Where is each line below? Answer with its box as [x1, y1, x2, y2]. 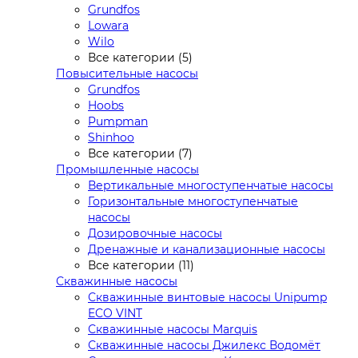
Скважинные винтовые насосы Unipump [88, 289, 327, 304]
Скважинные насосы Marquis [88, 321, 257, 336]
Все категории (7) [88, 145, 193, 161]
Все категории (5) [88, 50, 193, 65]
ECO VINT [88, 305, 142, 320]
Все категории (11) [88, 257, 194, 272]
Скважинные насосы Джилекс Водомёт [88, 337, 320, 352]
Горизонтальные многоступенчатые [88, 193, 298, 209]
